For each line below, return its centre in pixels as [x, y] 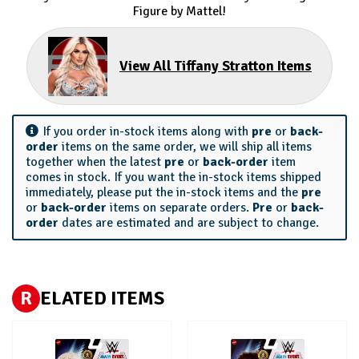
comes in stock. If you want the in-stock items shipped [173, 177]
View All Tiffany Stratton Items [216, 66]
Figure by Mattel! [179, 11]
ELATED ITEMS [102, 298]
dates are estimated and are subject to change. [189, 223]
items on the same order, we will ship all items [185, 147]
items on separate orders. [179, 208]
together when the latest [95, 162]
